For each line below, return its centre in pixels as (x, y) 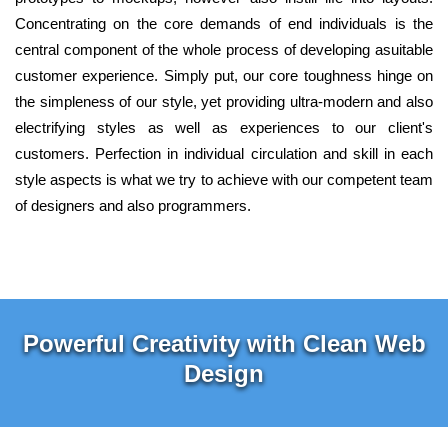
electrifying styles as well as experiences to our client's (224, 128)
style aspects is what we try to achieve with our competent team (224, 180)
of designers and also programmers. (133, 206)
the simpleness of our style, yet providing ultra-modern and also (224, 102)
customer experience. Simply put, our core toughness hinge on (224, 76)
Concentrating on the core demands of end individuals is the (224, 24)
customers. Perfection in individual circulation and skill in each (224, 154)
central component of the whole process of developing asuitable (224, 50)
